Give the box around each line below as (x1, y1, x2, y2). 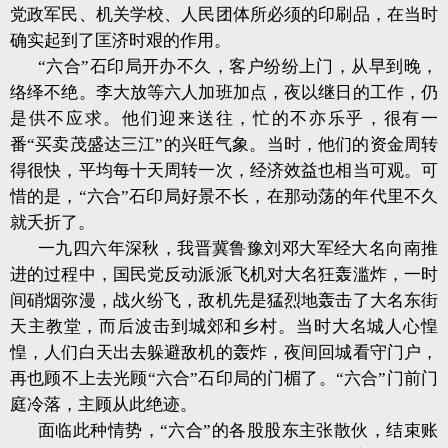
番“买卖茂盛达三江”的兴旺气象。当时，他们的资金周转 (10, 135, 438, 154)
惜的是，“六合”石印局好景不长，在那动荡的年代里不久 (10, 187, 438, 206)
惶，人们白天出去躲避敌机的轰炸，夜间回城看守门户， (10, 343, 438, 362)
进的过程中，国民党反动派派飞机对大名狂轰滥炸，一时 (10, 265, 438, 284)
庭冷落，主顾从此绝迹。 (10, 395, 197, 414)
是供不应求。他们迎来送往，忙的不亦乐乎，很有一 (10, 109, 438, 128)
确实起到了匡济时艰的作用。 (10, 31, 231, 50)
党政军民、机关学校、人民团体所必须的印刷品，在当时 (10, 5, 438, 24)
